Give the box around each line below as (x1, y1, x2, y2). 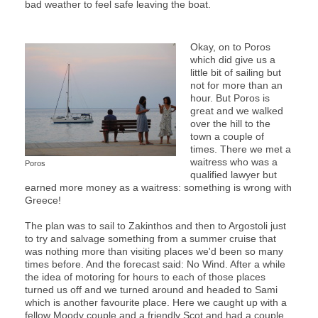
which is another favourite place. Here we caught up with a (25, 296, 287, 308)
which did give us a (190, 53, 275, 65)
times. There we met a (190, 143, 291, 155)
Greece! (25, 194, 61, 206)
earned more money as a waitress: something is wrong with (25, 181, 292, 193)
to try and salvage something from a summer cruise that (25, 232, 276, 244)
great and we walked (190, 104, 283, 116)
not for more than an (190, 79, 283, 91)
